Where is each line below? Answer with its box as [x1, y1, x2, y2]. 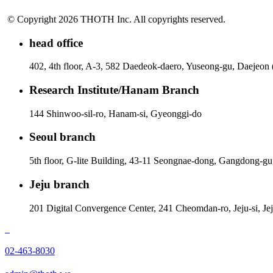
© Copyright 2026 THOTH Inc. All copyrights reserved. [7, 13, 225, 24]
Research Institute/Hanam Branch [29, 83, 199, 96]
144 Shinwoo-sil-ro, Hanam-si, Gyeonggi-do [29, 108, 202, 119]
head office [29, 36, 83, 49]
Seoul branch [29, 130, 96, 144]
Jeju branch [29, 177, 90, 191]
